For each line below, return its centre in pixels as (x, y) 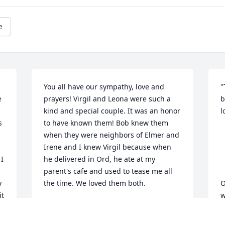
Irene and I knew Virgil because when (108, 147)
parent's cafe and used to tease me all (108, 171)
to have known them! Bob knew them (106, 123)
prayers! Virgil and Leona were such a (107, 99)
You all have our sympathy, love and (104, 87)
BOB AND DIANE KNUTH (86, 206)
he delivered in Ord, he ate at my (100, 159)
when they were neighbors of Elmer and (112, 135)
